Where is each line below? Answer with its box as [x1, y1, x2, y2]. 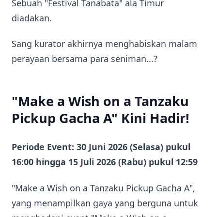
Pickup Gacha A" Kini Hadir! [12, 109, 189, 127]
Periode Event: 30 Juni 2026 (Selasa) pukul [12, 141, 190, 153]
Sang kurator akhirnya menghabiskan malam [12, 38, 197, 49]
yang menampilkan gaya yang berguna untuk [12, 197, 198, 209]
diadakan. [12, 12, 52, 24]
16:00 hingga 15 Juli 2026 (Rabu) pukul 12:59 [12, 156, 198, 168]
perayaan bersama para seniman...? [12, 53, 157, 64]
